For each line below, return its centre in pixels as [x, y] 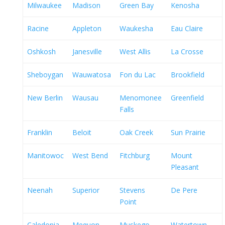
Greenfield [187, 98]
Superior [86, 190]
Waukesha [136, 28]
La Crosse [187, 51]
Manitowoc [45, 155]
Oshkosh [41, 51]
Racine [38, 28]
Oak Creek [136, 132]
